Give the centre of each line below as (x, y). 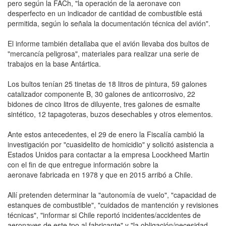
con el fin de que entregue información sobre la (83, 164)
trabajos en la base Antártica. (54, 63)
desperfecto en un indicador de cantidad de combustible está (105, 13)
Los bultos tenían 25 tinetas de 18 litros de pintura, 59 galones (107, 83)
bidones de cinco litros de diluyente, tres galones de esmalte (104, 104)
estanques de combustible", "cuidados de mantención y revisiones (113, 205)
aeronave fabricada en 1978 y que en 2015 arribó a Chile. (100, 174)
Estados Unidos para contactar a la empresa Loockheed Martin (108, 154)
